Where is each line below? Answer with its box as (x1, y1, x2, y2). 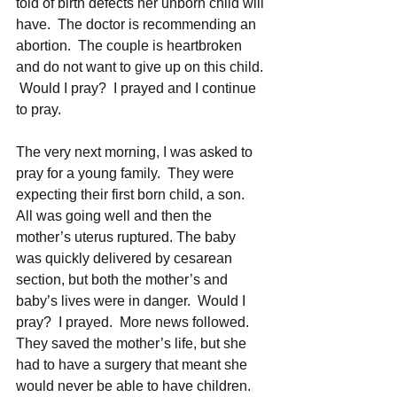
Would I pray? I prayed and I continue (16, 80, 260, 96)
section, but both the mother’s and (16, 271, 231, 287)
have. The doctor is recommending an (16, 16, 260, 32)
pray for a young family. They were (16, 165, 237, 181)
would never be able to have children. (16, 378, 258, 393)
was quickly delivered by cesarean (16, 250, 236, 266)
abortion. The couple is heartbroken (16, 37, 245, 53)
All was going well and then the (16, 207, 215, 223)
